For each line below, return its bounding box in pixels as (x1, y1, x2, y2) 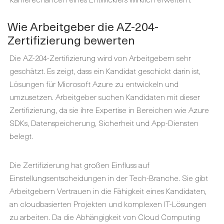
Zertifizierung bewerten (7, 31, 135, 48)
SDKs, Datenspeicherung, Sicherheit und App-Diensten (9, 116, 198, 128)
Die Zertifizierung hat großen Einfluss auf (9, 158, 149, 170)
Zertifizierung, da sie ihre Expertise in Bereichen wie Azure (9, 103, 209, 115)
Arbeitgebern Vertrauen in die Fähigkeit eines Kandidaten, (9, 184, 206, 196)
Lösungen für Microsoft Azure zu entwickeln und (9, 77, 178, 89)
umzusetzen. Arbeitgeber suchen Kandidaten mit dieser (9, 90, 200, 102)
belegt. (9, 129, 33, 141)
